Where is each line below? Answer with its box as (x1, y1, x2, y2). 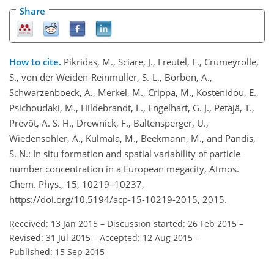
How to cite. (9, 56, 64, 68)
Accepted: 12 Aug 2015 (100, 232, 193, 244)
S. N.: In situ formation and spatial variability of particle (9, 147, 240, 160)
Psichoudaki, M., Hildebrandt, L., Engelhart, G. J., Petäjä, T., (9, 102, 254, 114)
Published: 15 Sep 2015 (9, 246, 105, 258)
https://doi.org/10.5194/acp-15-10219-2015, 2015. (9, 193, 227, 206)
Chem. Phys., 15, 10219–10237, (9, 178, 144, 191)
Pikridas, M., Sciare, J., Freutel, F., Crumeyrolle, (64, 56, 259, 68)
